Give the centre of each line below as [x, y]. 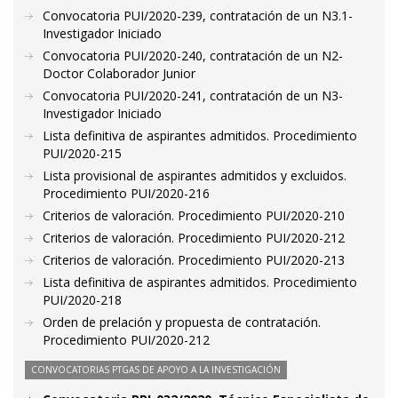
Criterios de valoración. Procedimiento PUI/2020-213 [194, 260]
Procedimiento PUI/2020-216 [126, 193]
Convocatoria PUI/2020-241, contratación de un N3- [193, 96]
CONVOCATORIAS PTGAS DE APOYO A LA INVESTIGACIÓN [156, 370]
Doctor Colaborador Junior [119, 73]
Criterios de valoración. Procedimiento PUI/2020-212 [194, 238]
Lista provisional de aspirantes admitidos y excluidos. [195, 175]
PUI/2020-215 [82, 153]
